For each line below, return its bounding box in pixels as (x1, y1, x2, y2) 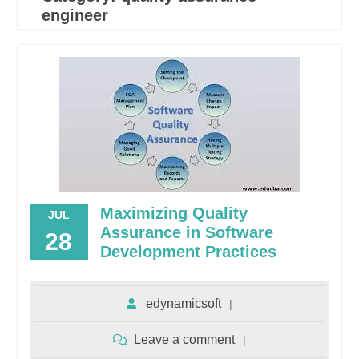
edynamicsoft (145, 296, 221, 310)
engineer (41, 6, 108, 24)
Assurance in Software (99, 224, 273, 241)
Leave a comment (133, 333, 235, 346)
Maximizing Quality (99, 204, 248, 222)
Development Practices (99, 243, 276, 260)
